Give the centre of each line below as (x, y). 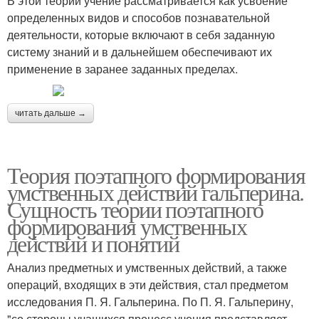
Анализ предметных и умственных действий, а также (147, 267)
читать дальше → (51, 113)
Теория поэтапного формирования (156, 175)
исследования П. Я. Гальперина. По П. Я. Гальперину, (150, 302)
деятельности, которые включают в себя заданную (141, 35)
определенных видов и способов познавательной (138, 17)
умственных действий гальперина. (156, 192)
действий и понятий (93, 243)
